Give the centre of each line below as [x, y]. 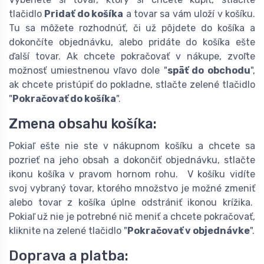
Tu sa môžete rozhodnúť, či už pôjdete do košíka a [132, 28]
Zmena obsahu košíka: [83, 123]
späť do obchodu [209, 70]
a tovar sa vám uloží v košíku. [189, 14]
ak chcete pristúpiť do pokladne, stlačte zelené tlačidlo [132, 84]
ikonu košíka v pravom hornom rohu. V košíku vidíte [132, 174]
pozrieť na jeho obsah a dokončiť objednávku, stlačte [132, 160]
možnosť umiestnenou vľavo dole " [88, 70]
